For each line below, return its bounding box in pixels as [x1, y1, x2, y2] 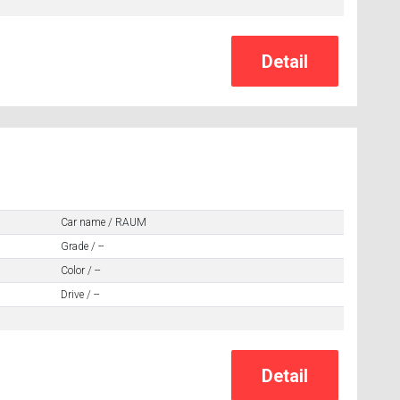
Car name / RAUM [60, 216, 146, 229]
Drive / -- [60, 288, 99, 302]
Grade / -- [60, 240, 104, 254]
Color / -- [60, 264, 100, 278]
